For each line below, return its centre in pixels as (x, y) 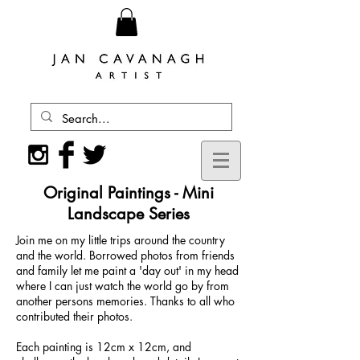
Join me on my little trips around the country (121, 239)
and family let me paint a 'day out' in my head (127, 270)
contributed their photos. (76, 316)
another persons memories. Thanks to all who (125, 301)
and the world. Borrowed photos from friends (125, 255)
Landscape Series (129, 213)
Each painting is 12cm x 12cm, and (104, 346)
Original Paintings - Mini (129, 192)
